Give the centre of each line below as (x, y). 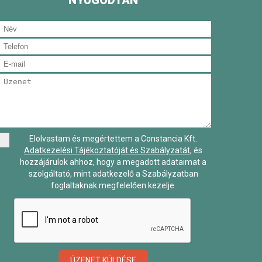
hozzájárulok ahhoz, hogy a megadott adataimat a (113, 162)
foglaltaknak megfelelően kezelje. (113, 186)
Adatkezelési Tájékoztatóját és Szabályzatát (107, 151)
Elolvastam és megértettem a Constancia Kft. (113, 139)
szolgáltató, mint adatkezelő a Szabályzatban (113, 174)
